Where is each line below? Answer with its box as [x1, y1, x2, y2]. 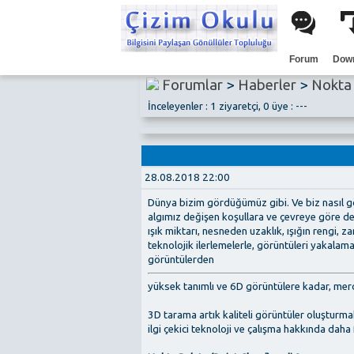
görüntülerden [148, 254, 214, 266]
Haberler [237, 76, 296, 93]
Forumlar [161, 76, 223, 93]
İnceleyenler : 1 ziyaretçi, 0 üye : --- [142, 100, 307, 112]
